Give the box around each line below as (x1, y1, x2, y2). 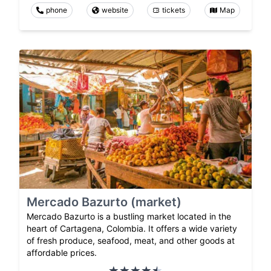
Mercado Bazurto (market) (27, 195, 181, 210)
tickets (162, 5, 186, 15)
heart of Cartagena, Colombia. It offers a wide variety (27, 223, 237, 234)
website (101, 5, 128, 15)
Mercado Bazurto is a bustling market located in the (27, 211, 231, 222)
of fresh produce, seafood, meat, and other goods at (27, 235, 235, 246)
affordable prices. (27, 247, 97, 258)
